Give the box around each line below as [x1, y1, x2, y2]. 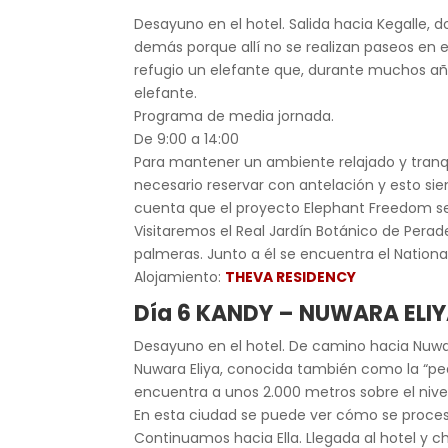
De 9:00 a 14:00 [134, 129, 240, 149]
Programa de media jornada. [134, 106, 335, 126]
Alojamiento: [134, 267, 226, 287]
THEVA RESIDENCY [225, 267, 357, 287]
